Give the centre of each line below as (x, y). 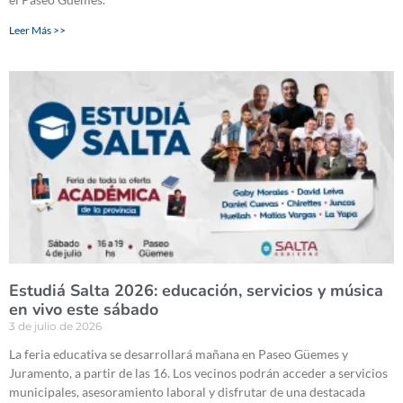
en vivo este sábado (84, 310)
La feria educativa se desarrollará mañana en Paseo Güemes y (179, 354)
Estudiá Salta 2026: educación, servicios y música (196, 291)
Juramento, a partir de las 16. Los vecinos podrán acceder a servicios (198, 373)
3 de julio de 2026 (55, 327)
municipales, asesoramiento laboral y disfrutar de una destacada (187, 392)
